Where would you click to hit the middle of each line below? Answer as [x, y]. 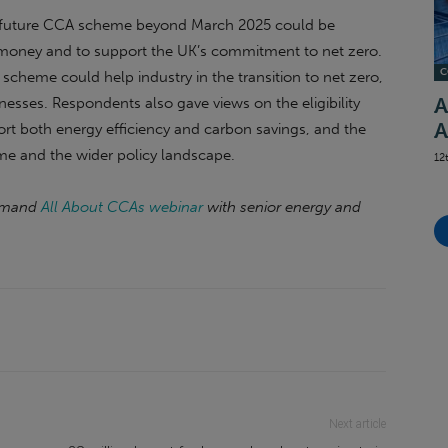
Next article [357, 424]
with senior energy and [284, 207]
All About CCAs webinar [122, 207]
